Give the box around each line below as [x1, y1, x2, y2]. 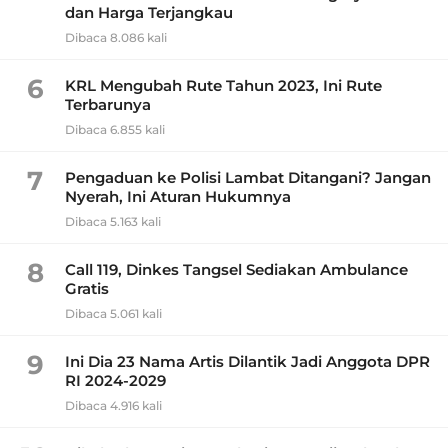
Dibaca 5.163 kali [65, 214, 161, 230]
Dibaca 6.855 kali [65, 122, 165, 138]
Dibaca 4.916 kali [65, 398, 162, 414]
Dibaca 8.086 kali [65, 30, 167, 46]
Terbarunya [65, 95, 151, 115]
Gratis [65, 279, 109, 299]
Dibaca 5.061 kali [65, 306, 162, 322]
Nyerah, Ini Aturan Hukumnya [65, 187, 291, 207]
